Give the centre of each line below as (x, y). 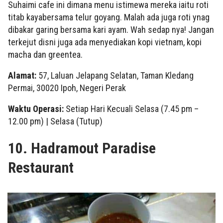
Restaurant (41, 168)
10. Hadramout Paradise (82, 148)
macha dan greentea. (46, 55)
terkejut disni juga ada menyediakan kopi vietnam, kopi (105, 42)
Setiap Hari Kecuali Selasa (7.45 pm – (132, 109)
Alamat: (23, 76)
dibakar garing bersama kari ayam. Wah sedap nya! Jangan (111, 30)
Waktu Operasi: (37, 109)
